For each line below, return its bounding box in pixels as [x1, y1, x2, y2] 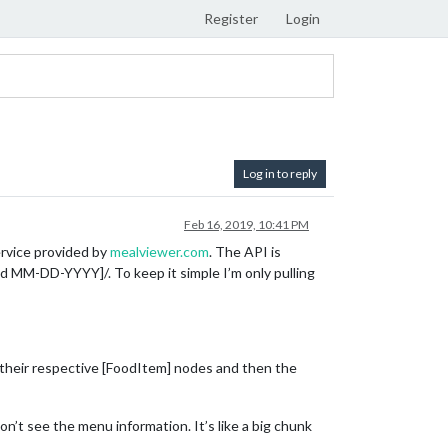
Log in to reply [243, 166, 317, 181]
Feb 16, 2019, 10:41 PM [184, 217, 309, 232]
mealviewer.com [110, 243, 209, 260]
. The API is [209, 243, 281, 260]
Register [204, 10, 258, 27]
